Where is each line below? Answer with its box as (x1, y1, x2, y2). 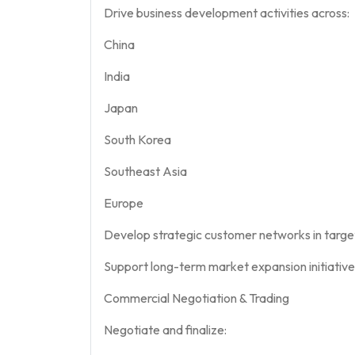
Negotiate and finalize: (104, 321, 227, 338)
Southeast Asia (104, 162, 187, 179)
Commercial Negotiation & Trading (104, 289, 289, 306)
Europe (104, 194, 143, 211)
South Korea (104, 131, 171, 147)
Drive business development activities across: (104, 4, 349, 21)
